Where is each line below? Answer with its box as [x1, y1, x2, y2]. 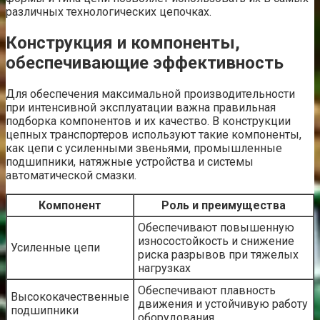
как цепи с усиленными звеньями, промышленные [6, 141, 282, 155]
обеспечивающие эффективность [6, 52, 284, 73]
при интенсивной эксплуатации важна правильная [6, 100, 276, 114]
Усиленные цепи [11, 240, 100, 254]
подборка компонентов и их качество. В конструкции [6, 114, 291, 128]
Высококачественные [11, 289, 129, 304]
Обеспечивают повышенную [138, 220, 294, 234]
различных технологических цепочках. [6, 5, 211, 19]
